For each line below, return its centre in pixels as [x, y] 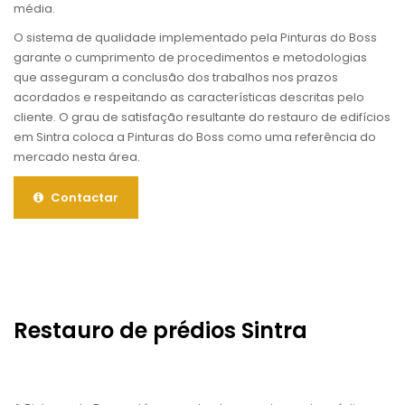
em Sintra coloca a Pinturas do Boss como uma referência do [195, 137]
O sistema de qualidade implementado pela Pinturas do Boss [195, 38]
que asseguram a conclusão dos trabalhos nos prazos [176, 78]
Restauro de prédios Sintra [160, 331]
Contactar [83, 198]
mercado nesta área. [77, 157]
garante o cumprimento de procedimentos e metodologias [190, 58]
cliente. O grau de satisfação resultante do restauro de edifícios [202, 118]
